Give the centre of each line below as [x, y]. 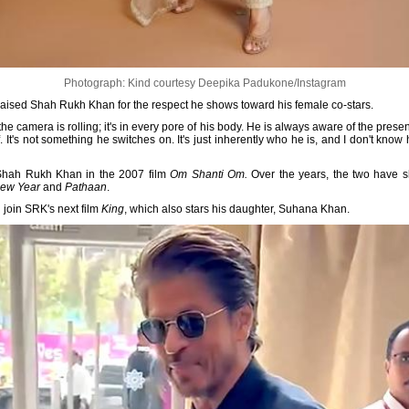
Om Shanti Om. [211, 174]
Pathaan [86, 187]
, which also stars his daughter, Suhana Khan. [237, 209]
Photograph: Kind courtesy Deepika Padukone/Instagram [204, 83]
